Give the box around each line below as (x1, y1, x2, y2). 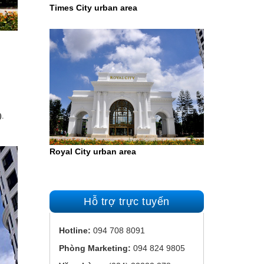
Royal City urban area (49, 146, 136, 156)
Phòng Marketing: (58, 243, 131, 253)
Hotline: (58, 225, 91, 235)
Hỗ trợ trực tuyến (84, 195, 170, 207)
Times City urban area (49, 2, 137, 12)
